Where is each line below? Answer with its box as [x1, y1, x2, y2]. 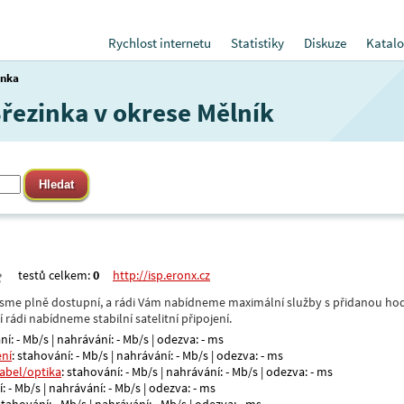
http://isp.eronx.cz [113, 267, 210, 283]
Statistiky [231, 34, 284, 51]
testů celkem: [18, 267, 93, 283]
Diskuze [304, 34, 346, 51]
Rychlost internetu [108, 34, 211, 51]
